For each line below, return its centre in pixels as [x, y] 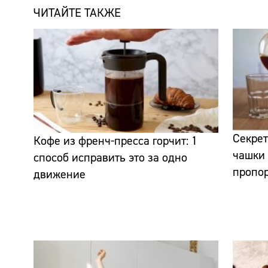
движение [60, 174]
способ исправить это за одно [110, 157]
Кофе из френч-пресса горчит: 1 [115, 141]
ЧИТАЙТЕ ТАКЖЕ [77, 13]
